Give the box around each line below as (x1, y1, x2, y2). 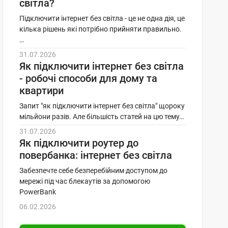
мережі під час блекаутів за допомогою (19, 177, 150, 185)
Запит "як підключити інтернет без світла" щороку (19, 102, 185, 110)
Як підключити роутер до (19, 137, 138, 149)
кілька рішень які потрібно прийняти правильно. (19, 25, 182, 33)
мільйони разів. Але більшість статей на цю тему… (19, 112, 184, 121)
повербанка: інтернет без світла (19, 149, 172, 161)
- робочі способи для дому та (19, 72, 157, 84)
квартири (19, 84, 64, 97)
